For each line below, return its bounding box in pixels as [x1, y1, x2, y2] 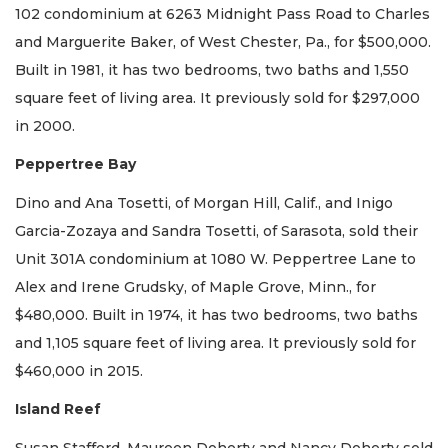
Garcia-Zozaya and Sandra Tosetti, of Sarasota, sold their [15, 221, 418, 240]
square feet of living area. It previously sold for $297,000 [15, 88, 420, 107]
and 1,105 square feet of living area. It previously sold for [15, 333, 416, 352]
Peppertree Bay [15, 155, 136, 174]
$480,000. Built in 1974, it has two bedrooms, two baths [15, 305, 418, 324]
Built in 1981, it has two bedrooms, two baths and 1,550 [15, 60, 409, 79]
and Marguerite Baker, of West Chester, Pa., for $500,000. [15, 32, 431, 51]
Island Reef [15, 400, 101, 419]
